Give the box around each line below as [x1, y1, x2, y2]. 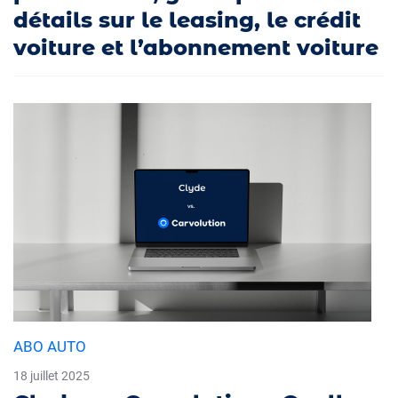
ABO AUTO [13, 337, 86, 355]
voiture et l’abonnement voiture [13, 34, 378, 60]
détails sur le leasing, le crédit [13, 6, 361, 33]
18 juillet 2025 [13, 368, 90, 383]
